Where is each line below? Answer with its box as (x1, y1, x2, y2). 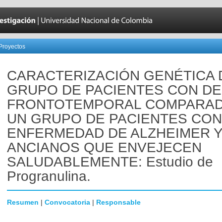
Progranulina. (7, 168, 91, 184)
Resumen (7, 198, 39, 206)
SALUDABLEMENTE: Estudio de (7, 154, 213, 169)
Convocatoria (45, 198, 90, 206)
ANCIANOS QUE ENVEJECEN (7, 140, 202, 155)
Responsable (96, 198, 141, 206)
